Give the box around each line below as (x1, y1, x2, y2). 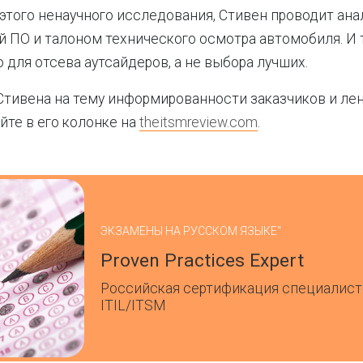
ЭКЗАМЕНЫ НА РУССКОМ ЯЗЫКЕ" (100, 224, 281, 237)
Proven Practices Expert (100, 250, 304, 271)
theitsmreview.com (139, 114, 258, 130)
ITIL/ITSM (100, 297, 165, 314)
